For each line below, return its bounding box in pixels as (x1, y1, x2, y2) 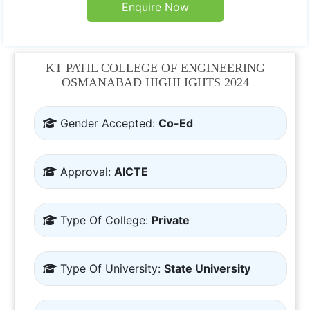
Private (152, 213, 190, 227)
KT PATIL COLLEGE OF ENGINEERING (45, 61, 265, 75)
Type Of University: (57, 262, 164, 275)
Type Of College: (57, 213, 152, 227)
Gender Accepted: (57, 116, 158, 130)
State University (164, 262, 250, 275)
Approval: (57, 165, 114, 179)
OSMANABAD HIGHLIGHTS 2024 (61, 75, 249, 89)
